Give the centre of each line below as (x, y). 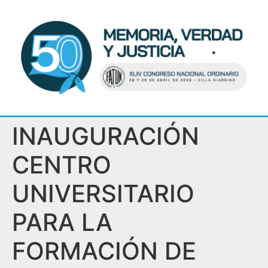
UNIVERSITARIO (103, 194)
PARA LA (62, 223)
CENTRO (62, 165)
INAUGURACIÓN (106, 136)
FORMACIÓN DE (104, 251)
